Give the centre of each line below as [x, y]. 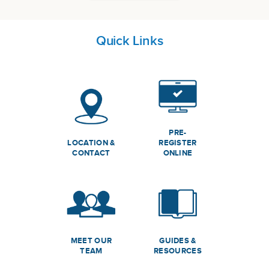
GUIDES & [178, 241]
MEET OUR [91, 241]
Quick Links [129, 41]
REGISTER [178, 143]
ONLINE [178, 153]
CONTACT [91, 153]
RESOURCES [178, 251]
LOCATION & [91, 143]
